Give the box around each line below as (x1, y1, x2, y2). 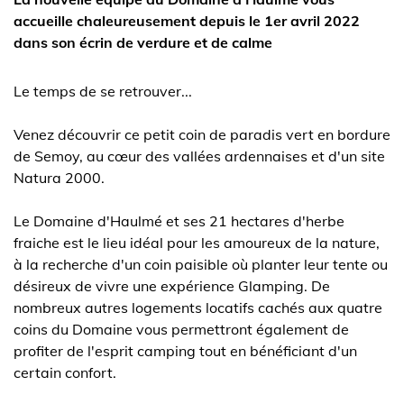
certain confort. (14, 363, 116, 381)
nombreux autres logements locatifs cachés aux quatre (14, 298, 382, 317)
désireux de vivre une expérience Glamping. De (14, 277, 330, 295)
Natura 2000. (14, 169, 105, 187)
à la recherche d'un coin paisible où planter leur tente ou (14, 255, 388, 273)
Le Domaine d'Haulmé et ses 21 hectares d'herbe (14, 212, 344, 230)
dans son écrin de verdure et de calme (14, 33, 272, 51)
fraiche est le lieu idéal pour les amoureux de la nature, (14, 234, 380, 252)
